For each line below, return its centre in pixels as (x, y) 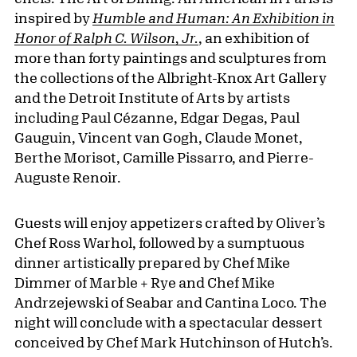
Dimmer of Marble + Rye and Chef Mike (145, 282)
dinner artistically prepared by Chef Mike (152, 263)
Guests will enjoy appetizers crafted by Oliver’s (170, 223)
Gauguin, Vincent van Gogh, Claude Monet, (159, 137)
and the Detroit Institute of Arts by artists (152, 98)
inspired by (53, 18)
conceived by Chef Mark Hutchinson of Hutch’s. (174, 342)
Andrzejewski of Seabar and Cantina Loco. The (171, 302)
